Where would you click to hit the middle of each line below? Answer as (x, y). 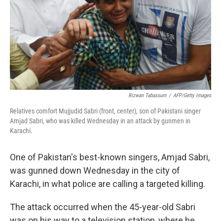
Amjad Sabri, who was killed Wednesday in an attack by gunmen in (100, 121)
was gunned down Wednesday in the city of (95, 170)
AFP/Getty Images (192, 95)
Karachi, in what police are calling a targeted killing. (108, 184)
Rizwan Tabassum (147, 95)
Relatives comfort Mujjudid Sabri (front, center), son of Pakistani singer (105, 111)
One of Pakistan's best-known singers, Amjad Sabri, (110, 157)
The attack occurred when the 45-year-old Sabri (103, 207)
